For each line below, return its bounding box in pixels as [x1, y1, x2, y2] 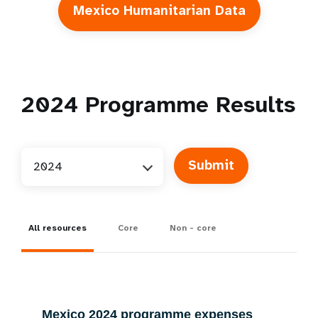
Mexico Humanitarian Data [72, 2, 246, 19]
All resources [28, 222, 87, 234]
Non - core [170, 222, 216, 234]
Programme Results [78, 90, 295, 119]
